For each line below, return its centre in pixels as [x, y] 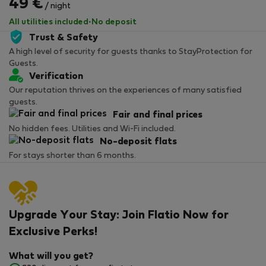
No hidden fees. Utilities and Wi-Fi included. [92, 129]
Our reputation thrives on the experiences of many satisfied [125, 91]
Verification [56, 77]
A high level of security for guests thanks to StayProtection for [131, 52]
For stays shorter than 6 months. [72, 156]
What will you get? [51, 257]
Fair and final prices [158, 115]
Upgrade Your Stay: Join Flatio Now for [119, 216]
